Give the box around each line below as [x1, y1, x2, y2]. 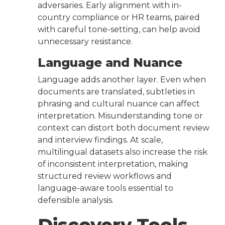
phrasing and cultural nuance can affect [38, 99, 200, 109]
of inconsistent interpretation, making [38, 159, 188, 169]
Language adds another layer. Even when [38, 75, 206, 85]
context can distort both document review [38, 123, 209, 133]
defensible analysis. [38, 195, 114, 205]
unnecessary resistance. [38, 37, 133, 47]
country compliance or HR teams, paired [38, 13, 200, 23]
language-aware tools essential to [38, 183, 173, 193]
